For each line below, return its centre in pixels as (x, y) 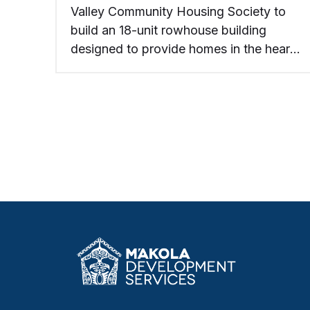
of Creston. (102, 68)
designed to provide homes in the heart (182, 49)
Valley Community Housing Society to (178, 12)
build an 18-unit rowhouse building (168, 30)
